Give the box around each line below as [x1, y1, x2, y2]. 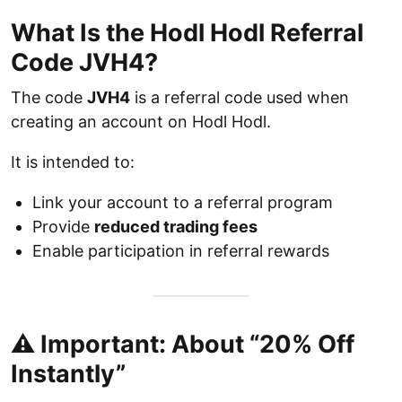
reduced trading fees [94, 217, 258, 236]
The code [11, 88, 87, 107]
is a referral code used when [130, 88, 349, 107]
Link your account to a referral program [32, 193, 333, 212]
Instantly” [11, 359, 126, 389]
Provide [32, 217, 94, 236]
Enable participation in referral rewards [32, 241, 329, 260]
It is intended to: [11, 153, 135, 171]
